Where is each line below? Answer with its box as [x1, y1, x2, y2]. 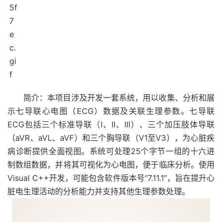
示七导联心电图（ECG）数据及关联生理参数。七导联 [7, 106, 215, 116]
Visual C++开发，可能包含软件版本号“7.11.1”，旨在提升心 [7, 173, 215, 183]
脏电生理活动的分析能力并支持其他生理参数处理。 [7, 186, 190, 196]
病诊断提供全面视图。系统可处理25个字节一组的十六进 [7, 146, 215, 156]
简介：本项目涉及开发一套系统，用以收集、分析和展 [23, 93, 215, 103]
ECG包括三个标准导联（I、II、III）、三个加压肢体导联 [7, 119, 215, 129]
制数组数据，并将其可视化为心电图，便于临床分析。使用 [7, 160, 215, 169]
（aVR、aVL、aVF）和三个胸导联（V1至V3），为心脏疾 [7, 133, 215, 143]
